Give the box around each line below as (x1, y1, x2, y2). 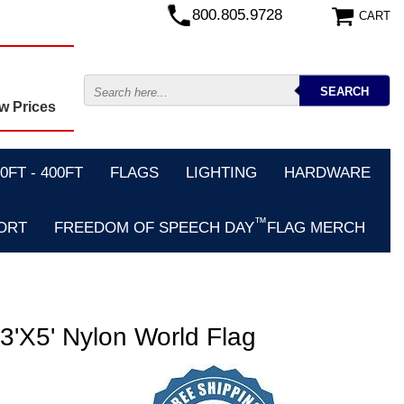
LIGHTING (185, 164, 257, 181)
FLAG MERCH (267, 218, 365, 236)
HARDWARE (283, 164, 371, 181)
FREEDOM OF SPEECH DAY (54, 218, 254, 236)
